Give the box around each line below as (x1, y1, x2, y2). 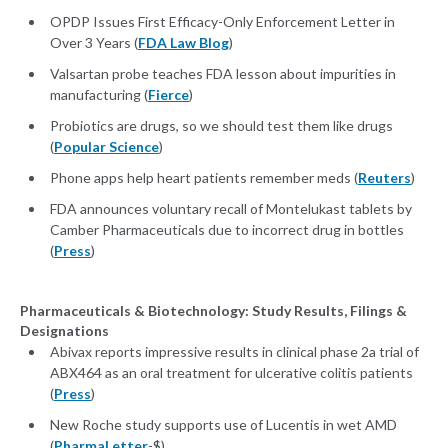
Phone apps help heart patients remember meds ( (50, 169, 358, 187)
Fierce (148, 86, 189, 104)
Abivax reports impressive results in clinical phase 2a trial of (50, 343, 419, 361)
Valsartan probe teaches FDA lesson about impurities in (50, 65, 396, 83)
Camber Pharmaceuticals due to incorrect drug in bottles (50, 221, 404, 239)
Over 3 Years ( (50, 34, 138, 52)
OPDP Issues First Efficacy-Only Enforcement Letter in (50, 13, 395, 31)
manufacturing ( (50, 86, 148, 104)
